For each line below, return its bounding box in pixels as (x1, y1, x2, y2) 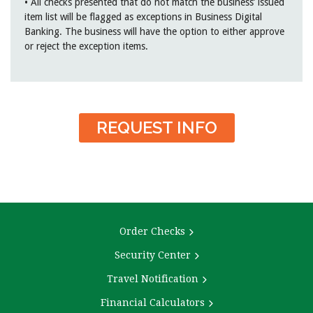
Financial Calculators (100, 296, 205, 308)
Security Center (114, 249, 191, 261)
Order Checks (119, 225, 185, 237)
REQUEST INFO (96, 117, 217, 138)
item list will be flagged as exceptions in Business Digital (24, 10, 262, 22)
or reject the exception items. (24, 40, 148, 52)
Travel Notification (106, 272, 198, 284)
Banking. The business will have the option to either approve (24, 25, 284, 37)
